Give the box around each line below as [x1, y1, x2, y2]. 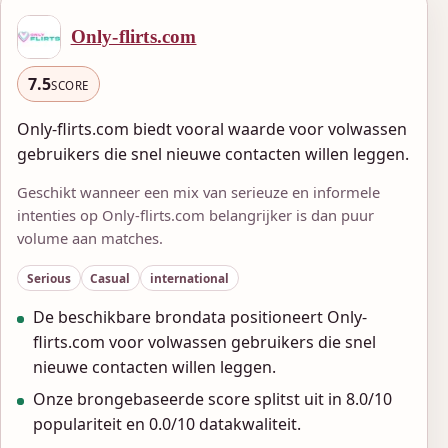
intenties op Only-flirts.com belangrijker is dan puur [17, 205, 374, 226]
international [149, 269, 229, 286]
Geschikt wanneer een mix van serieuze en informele [17, 182, 380, 203]
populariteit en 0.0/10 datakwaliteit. [33, 413, 301, 436]
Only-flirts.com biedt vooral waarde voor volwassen [17, 117, 407, 140]
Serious [26, 269, 71, 286]
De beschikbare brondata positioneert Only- [33, 306, 367, 329]
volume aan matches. [17, 228, 163, 249]
